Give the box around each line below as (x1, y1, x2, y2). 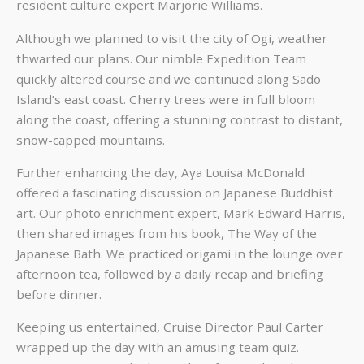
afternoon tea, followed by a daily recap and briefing (16, 265, 323, 282)
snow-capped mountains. (16, 131, 165, 148)
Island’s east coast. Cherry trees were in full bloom (16, 90, 315, 107)
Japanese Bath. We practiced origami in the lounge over (16, 245, 343, 262)
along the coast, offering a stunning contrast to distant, (16, 110, 343, 128)
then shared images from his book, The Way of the (16, 224, 317, 241)
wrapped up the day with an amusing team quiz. (16, 339, 299, 355)
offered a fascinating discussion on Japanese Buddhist (16, 184, 333, 201)
